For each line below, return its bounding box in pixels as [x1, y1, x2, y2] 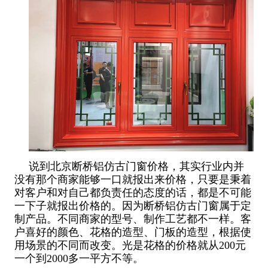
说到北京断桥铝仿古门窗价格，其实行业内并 [28, 160, 244, 173]
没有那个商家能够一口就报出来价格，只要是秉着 [14, 173, 251, 186]
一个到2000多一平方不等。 [14, 252, 144, 265]
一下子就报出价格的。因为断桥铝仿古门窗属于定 [14, 200, 251, 212]
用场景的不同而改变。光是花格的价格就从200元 [14, 239, 246, 252]
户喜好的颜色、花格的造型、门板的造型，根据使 [14, 226, 251, 239]
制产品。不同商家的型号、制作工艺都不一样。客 [14, 213, 251, 226]
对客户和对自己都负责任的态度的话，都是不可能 [14, 187, 251, 199]
